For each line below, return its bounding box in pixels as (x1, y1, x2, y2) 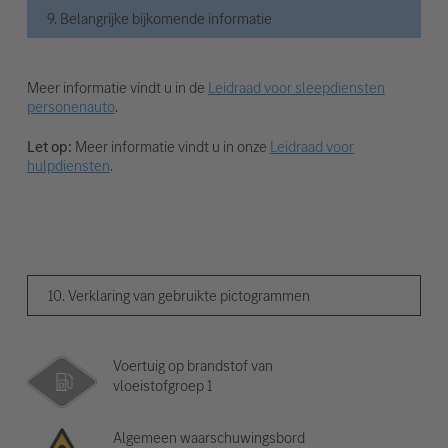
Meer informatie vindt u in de (26, 77, 208, 99)
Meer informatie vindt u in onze (71, 136, 270, 158)
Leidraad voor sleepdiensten (207, 77, 385, 99)
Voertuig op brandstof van (113, 355, 274, 377)
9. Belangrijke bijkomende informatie (46, 8, 272, 30)
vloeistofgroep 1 (113, 375, 213, 397)
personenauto (26, 96, 115, 118)
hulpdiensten (26, 155, 110, 177)
